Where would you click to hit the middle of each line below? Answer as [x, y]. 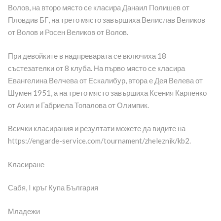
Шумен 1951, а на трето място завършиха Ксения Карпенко [107, 92]
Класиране [26, 164]
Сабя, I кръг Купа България [53, 188]
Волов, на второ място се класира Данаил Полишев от [98, 8]
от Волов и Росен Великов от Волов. [68, 32]
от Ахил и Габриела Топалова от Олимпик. [78, 105]
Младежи [24, 211]
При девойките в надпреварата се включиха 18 [87, 55]
